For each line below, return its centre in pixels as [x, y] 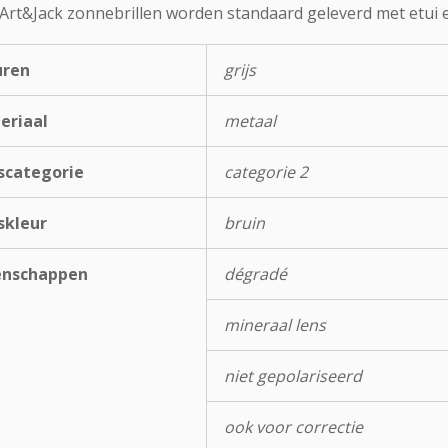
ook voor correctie [293, 426]
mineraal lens [274, 324]
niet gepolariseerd [292, 375]
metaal [249, 120]
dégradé [255, 273]
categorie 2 [265, 171]
